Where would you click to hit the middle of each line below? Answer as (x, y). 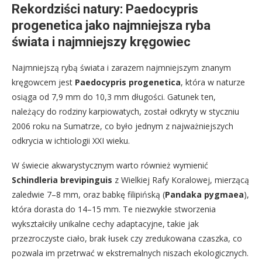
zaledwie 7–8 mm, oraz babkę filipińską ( (88, 195)
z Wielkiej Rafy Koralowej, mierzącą (181, 180)
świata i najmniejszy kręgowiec (101, 42)
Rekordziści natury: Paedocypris (105, 9)
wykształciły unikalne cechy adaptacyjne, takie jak (105, 224)
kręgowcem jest (43, 82)
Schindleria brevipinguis (62, 180)
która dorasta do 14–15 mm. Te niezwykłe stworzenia (114, 209)
